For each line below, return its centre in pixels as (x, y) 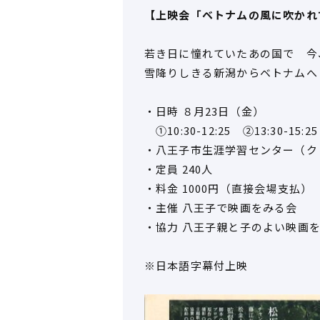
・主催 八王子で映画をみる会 (221, 208)
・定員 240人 (179, 169)
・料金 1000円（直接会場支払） (228, 189)
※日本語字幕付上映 (196, 266)
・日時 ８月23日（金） (204, 111)
